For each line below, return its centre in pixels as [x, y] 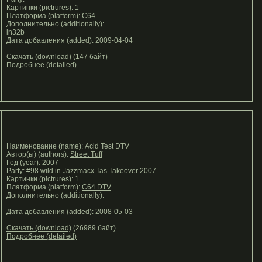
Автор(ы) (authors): [37, 154]
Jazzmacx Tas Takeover [100, 171]
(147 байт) [89, 57]
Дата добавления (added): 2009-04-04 [68, 40]
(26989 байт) [94, 228]
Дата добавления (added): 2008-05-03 [68, 212]
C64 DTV [96, 187]
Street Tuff [86, 154]
